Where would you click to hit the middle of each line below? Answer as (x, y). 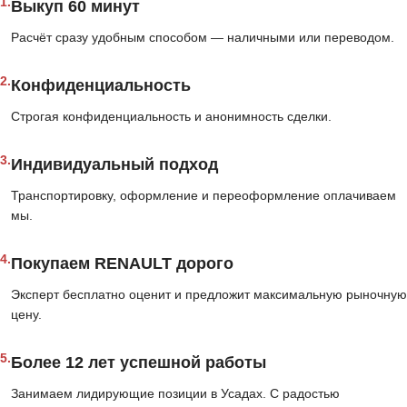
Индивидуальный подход (114, 165)
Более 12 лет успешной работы (139, 363)
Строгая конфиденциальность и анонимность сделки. (171, 117)
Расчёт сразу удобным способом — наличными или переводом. (203, 38)
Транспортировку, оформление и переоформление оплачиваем (203, 196)
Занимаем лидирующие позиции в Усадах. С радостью (175, 394)
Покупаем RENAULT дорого (122, 264)
